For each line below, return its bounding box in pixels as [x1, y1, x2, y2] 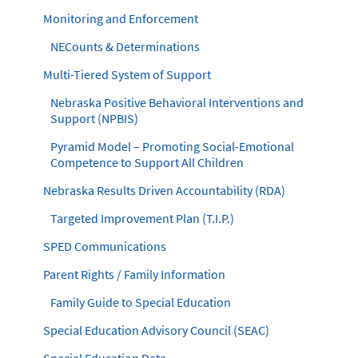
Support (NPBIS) [50, 110, 138, 126]
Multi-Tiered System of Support [43, 66, 211, 82]
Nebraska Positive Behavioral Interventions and [50, 94, 304, 110]
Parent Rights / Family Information [43, 266, 225, 282]
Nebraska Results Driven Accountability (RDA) [43, 182, 285, 198]
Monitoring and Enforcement [43, 10, 198, 26]
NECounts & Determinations [50, 38, 200, 54]
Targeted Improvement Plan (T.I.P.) [50, 210, 234, 226]
